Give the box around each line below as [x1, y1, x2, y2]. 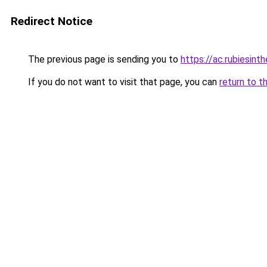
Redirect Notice [11, 14, 92, 28]
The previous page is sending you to [26, 54, 181, 65]
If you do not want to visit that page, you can [26, 76, 219, 88]
